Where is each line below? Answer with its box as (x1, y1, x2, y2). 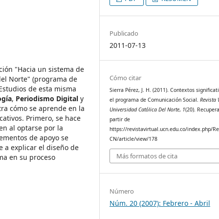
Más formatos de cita (116, 152, 178, 161)
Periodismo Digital (16, 93, 80, 103)
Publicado (109, 28, 139, 38)
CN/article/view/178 (109, 135, 158, 142)
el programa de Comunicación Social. (109, 96, 200, 103)
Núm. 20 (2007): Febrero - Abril (109, 198, 211, 208)
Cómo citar (109, 73, 142, 82)
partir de (109, 115, 131, 123)
